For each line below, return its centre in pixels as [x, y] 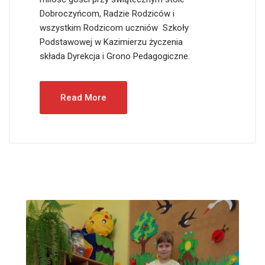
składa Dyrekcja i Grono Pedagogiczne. [115, 56]
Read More [83, 98]
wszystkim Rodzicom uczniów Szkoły [114, 28]
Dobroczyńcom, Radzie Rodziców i [107, 14]
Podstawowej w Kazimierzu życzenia [111, 42]
